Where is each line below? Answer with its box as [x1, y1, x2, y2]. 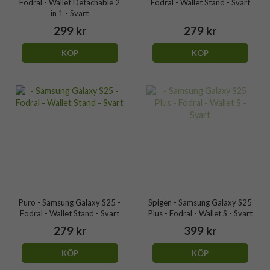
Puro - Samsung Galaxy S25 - [19, 198, 121, 207]
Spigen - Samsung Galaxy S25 [148, 198, 253, 207]
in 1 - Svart [51, 8, 89, 18]
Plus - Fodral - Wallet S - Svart [148, 209, 253, 218]
